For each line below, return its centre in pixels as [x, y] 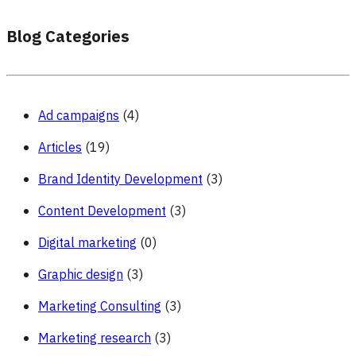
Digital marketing [87, 244]
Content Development [102, 212]
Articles [60, 148]
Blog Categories [68, 37]
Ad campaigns [79, 116]
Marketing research [95, 339]
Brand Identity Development [120, 180]
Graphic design [81, 275]
